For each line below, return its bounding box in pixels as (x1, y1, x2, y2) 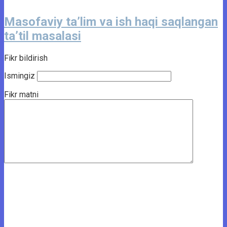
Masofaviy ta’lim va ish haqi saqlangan (4, 15, 218, 29)
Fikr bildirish (4, 53, 48, 63)
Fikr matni (4, 90, 39, 100)
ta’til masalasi (4, 29, 81, 44)
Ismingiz (4, 71, 35, 81)
